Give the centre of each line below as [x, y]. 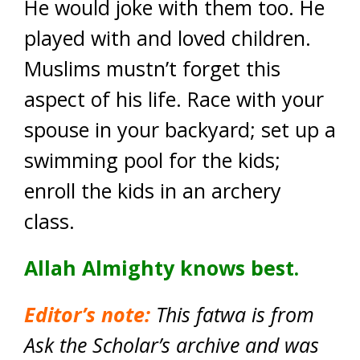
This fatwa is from [235, 314]
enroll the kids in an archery [153, 190]
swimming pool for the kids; [152, 160]
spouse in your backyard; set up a [180, 129]
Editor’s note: [87, 314]
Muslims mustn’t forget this [152, 68]
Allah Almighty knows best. [162, 268]
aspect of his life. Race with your [174, 99]
